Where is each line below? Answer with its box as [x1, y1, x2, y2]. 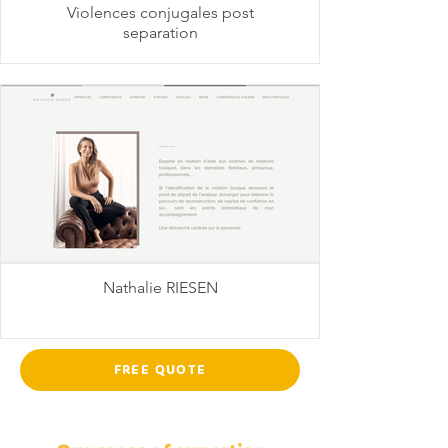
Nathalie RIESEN [102, 278, 218, 297]
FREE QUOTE [113, 359, 207, 381]
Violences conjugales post [66, 3, 254, 22]
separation [122, 23, 198, 42]
